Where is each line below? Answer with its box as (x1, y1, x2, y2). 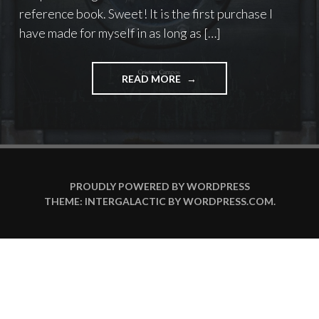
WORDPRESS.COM (182, 195, 273, 208)
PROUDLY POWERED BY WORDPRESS (69, 180, 250, 193)
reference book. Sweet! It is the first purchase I (19, 6, 273, 22)
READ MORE (122, 72, 184, 85)
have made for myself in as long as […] (19, 25, 221, 41)
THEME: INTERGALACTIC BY (43, 195, 183, 208)
